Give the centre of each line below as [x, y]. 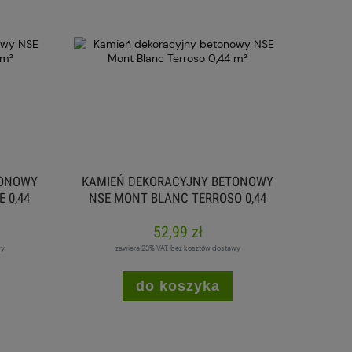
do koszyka [178, 286]
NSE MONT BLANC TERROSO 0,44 [178, 198]
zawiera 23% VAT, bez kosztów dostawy [178, 248]
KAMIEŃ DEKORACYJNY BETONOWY [178, 182]
